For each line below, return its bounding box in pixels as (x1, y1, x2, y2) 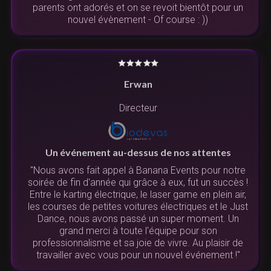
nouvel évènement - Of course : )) (68, 14, 208, 26)
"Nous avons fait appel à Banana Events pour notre (30, 165, 246, 177)
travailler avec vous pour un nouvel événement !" (36, 249, 240, 261)
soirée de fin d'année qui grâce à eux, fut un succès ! (28, 177, 248, 189)
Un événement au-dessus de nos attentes (45, 146, 231, 158)
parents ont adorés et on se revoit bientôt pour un (33, 2, 243, 14)
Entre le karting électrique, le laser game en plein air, (30, 189, 246, 201)
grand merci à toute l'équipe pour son (59, 225, 217, 237)
